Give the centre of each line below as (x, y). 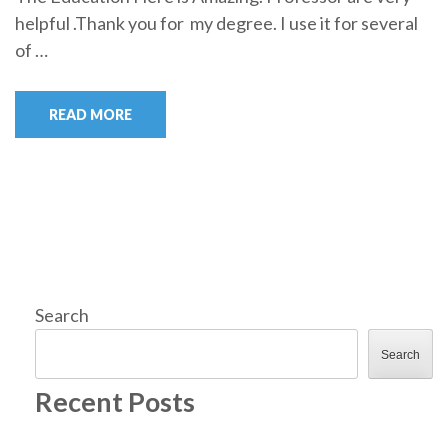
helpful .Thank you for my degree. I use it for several (216, 23)
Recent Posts (115, 402)
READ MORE (90, 115)
